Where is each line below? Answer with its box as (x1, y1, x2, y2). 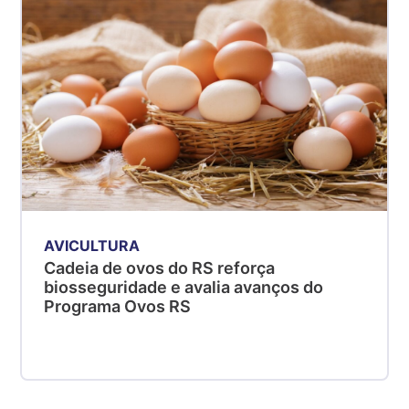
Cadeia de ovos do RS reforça (44, 257, 276, 278)
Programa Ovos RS (44, 296, 192, 316)
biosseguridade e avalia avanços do (44, 277, 324, 297)
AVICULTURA (44, 236, 141, 255)
